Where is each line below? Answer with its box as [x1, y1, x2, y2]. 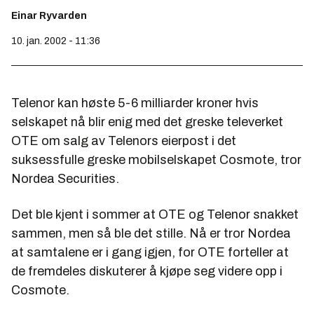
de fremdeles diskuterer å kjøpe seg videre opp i [11, 264, 282, 278]
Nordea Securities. [11, 172, 119, 186]
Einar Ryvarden [11, 11, 87, 21]
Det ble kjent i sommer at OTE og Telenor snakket [11, 207, 299, 221]
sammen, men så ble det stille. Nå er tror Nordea [11, 226, 291, 240]
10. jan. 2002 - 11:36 [11, 36, 100, 46]
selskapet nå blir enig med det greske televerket [11, 115, 283, 129]
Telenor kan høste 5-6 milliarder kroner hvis [11, 96, 259, 110]
